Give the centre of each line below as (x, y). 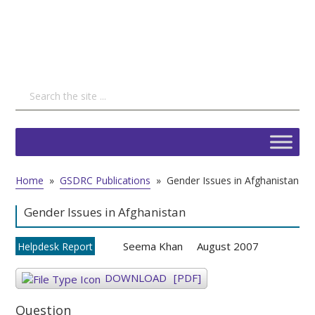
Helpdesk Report (56, 246)
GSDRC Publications (105, 180)
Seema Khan (153, 246)
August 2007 (228, 246)
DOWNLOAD (136, 278)
